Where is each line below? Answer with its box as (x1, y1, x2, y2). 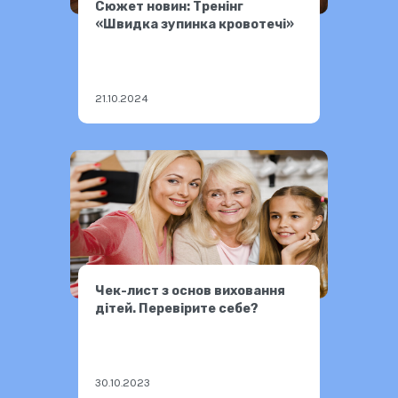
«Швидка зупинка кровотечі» (95, 16, 295, 32)
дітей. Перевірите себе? (95, 300, 259, 316)
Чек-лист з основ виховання (95, 283, 286, 298)
